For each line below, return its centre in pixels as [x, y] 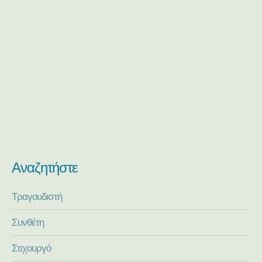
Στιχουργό [31, 248]
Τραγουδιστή [37, 197]
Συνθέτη [28, 223]
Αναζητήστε [45, 168]
